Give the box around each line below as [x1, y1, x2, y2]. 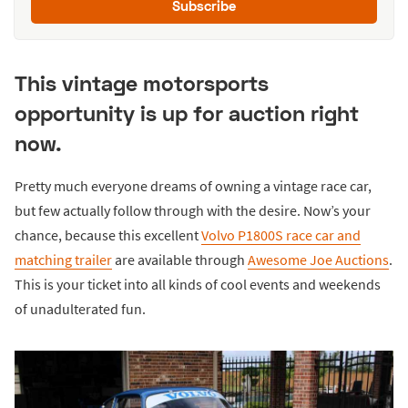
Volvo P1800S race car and [201, 225, 361, 244]
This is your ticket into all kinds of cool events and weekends [15, 274, 381, 293]
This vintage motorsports [15, 70, 269, 97]
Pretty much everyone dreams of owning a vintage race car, [15, 176, 372, 195]
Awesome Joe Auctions [248, 250, 389, 269]
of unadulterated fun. [15, 299, 146, 318]
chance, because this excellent [15, 225, 201, 244]
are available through [112, 250, 248, 269]
